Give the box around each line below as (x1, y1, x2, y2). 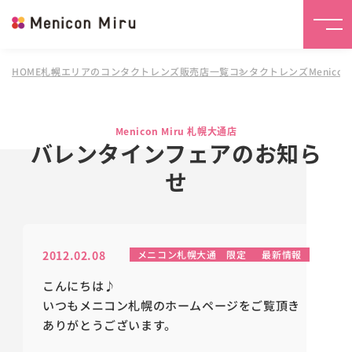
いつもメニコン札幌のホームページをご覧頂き (42, 297, 300, 313)
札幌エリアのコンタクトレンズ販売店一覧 (41, 64, 229, 78)
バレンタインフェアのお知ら (30, 137, 322, 170)
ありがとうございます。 (42, 317, 177, 333)
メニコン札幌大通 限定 (137, 247, 247, 261)
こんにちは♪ (42, 277, 116, 294)
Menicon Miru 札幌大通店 (115, 124, 237, 138)
